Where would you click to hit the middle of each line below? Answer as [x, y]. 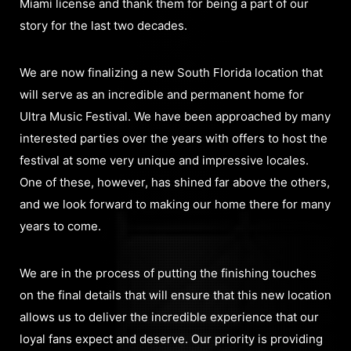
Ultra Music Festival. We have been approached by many [175, 116]
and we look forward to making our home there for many [175, 204]
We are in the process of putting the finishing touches [168, 273]
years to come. [60, 226]
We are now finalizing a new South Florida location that [171, 72]
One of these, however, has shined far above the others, [175, 182]
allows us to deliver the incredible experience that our [169, 317]
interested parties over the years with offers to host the [174, 138]
